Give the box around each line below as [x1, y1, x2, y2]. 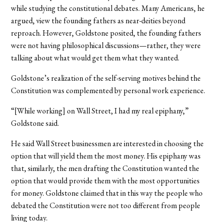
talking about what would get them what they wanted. [11, 52, 180, 63]
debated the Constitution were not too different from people [11, 200, 201, 211]
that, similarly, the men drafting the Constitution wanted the [11, 163, 200, 173]
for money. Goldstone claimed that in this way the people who [11, 187, 203, 198]
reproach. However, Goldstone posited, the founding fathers [11, 27, 202, 38]
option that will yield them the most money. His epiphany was [11, 150, 201, 161]
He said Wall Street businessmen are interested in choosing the [11, 138, 204, 149]
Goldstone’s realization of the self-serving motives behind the [11, 72, 201, 83]
